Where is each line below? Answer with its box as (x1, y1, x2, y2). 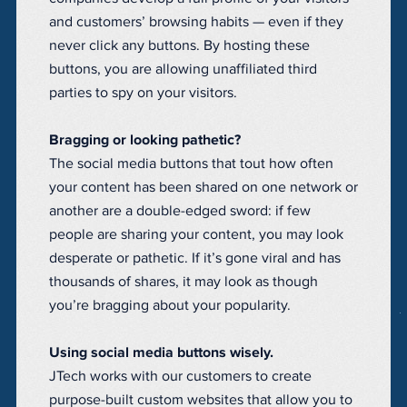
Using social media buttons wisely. (49, 345, 273, 361)
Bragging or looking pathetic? (49, 133, 241, 148)
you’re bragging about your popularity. (49, 298, 291, 313)
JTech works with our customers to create (49, 369, 312, 384)
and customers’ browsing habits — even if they (49, 15, 343, 30)
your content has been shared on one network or (49, 180, 358, 195)
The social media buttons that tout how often (49, 156, 333, 172)
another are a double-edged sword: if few (49, 203, 311, 219)
